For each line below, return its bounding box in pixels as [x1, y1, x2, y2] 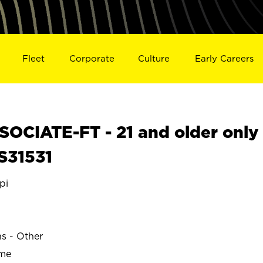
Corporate [69, 53, 114, 63]
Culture [138, 53, 170, 63]
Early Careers [195, 53, 254, 63]
